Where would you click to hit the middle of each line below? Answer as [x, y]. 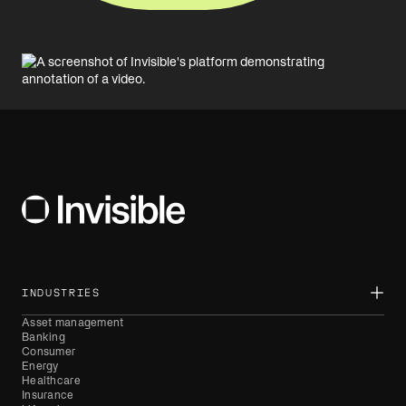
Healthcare [51, 381]
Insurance [48, 395]
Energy [40, 366]
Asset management [73, 323]
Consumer [49, 352]
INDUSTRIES [61, 293]
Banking [43, 337]
